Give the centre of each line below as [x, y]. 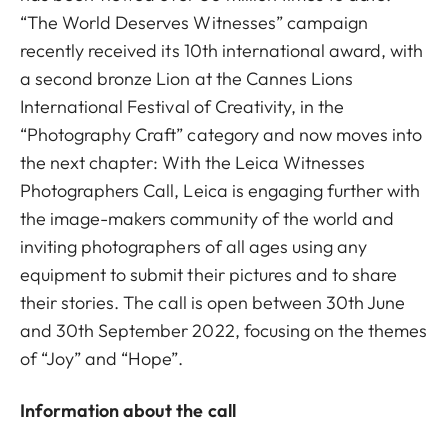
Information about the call [128, 410]
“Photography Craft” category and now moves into [221, 134]
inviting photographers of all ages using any [194, 246]
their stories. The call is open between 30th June [213, 302]
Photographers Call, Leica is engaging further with [220, 190]
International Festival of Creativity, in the [182, 106]
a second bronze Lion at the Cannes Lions [186, 78]
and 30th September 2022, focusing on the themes [224, 330]
